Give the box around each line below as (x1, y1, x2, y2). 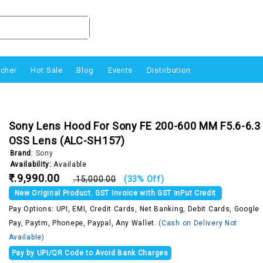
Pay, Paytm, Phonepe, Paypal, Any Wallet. (8, 218, 159, 227)
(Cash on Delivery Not (159, 218, 238, 227)
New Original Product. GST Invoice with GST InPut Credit (14, 188, 217, 197)
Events (107, 66, 133, 75)
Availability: (9, 160, 52, 168)
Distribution (146, 66, 191, 75)
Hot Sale (31, 66, 63, 75)
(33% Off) (124, 174, 164, 184)
